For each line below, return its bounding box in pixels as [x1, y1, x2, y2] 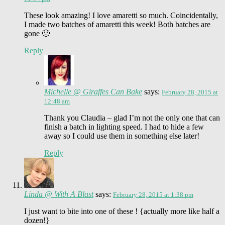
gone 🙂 [24, 29, 50, 38]
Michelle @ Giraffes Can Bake [44, 87, 142, 96]
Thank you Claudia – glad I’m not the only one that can [44, 113, 220, 122]
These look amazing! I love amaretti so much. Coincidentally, [24, 11, 218, 20]
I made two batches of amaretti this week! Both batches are [24, 20, 210, 29]
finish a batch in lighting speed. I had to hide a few [44, 122, 204, 131]
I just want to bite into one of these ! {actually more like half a [24, 206, 219, 215]
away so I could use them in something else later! [44, 131, 199, 140]
